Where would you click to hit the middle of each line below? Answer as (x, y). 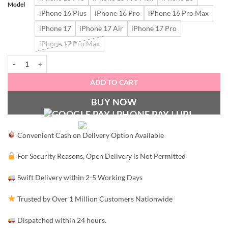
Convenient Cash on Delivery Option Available (90, 135)
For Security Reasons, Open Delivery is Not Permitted (101, 156)
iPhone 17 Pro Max (69, 43)
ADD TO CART (114, 82)
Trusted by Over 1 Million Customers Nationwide (94, 198)
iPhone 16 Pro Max (178, 13)
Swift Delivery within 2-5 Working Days (79, 178)
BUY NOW (114, 102)
